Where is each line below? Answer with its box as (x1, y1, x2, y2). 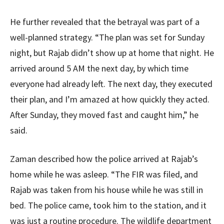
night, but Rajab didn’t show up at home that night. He (10, 47, 214, 59)
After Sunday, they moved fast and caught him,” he (10, 109, 198, 121)
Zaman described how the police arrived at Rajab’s (10, 153, 198, 165)
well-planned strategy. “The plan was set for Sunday (10, 31, 204, 43)
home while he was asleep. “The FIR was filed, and (10, 168, 198, 180)
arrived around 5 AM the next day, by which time (10, 62, 188, 74)
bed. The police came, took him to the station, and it (10, 199, 206, 211)
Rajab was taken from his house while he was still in (10, 184, 203, 196)
